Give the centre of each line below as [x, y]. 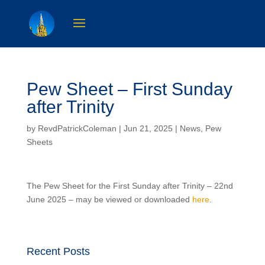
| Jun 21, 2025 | [148, 128]
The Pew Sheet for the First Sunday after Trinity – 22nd [130, 186]
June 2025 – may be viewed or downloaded [109, 199]
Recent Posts [58, 251]
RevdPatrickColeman [77, 128]
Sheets [39, 142]
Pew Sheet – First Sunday [129, 89]
